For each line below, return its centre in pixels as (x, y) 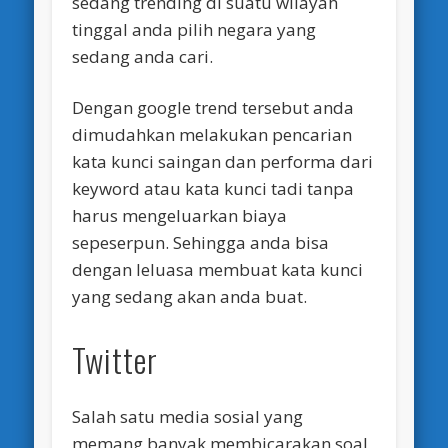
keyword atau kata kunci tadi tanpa (213, 189)
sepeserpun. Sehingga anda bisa (201, 243)
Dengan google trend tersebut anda (213, 108)
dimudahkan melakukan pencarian (212, 135)
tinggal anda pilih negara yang (194, 30)
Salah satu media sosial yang (188, 417)
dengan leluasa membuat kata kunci (218, 270)
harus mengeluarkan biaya (180, 216)
